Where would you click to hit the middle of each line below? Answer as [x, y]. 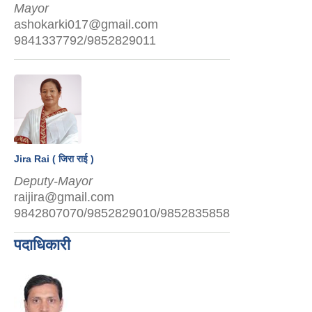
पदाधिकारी [42, 244]
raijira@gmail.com [64, 197]
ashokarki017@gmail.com [86, 24]
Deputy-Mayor [53, 181]
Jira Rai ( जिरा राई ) [54, 158]
